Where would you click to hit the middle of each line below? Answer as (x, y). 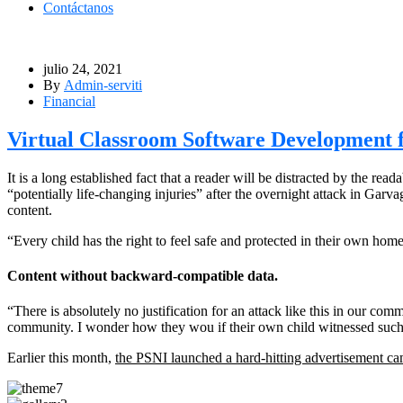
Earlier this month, (61, 358)
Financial (69, 101)
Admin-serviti (103, 85)
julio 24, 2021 (83, 69)
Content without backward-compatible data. (143, 276)
